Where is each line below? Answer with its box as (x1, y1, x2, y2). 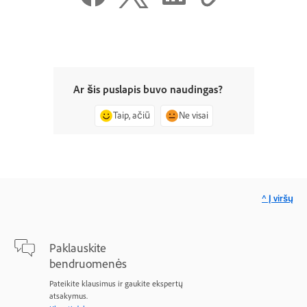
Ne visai (178, 110, 208, 121)
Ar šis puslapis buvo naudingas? (73, 83, 223, 96)
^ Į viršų (262, 193, 293, 204)
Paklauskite (49, 241, 106, 256)
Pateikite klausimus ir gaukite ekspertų (49, 279, 183, 289)
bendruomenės (49, 256, 127, 272)
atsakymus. (49, 291, 88, 302)
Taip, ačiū (112, 110, 150, 121)
